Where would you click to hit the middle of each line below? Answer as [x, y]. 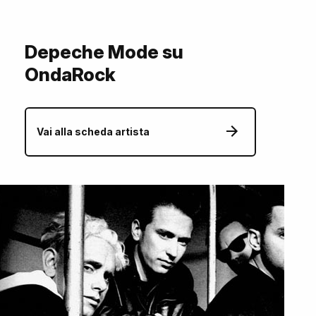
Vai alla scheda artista [93, 132]
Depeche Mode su [104, 52]
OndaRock [70, 75]
